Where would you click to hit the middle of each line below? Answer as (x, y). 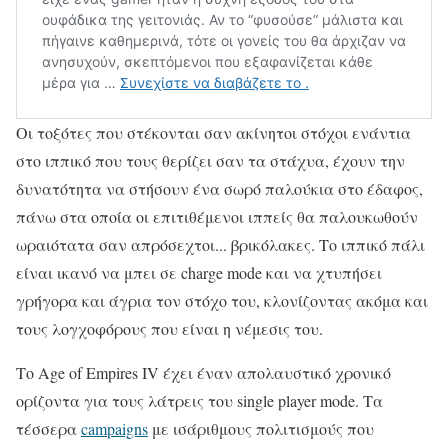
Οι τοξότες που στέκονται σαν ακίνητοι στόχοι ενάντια (213, 133)
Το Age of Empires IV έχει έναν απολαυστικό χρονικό (203, 373)
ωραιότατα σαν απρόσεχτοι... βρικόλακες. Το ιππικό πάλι (220, 245)
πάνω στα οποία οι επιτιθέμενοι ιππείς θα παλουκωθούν (217, 217)
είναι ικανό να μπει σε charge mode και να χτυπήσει (199, 273)
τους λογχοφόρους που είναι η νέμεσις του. (169, 329)
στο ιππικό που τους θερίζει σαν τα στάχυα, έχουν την (210, 161)
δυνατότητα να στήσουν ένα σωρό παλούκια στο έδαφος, (219, 189)
